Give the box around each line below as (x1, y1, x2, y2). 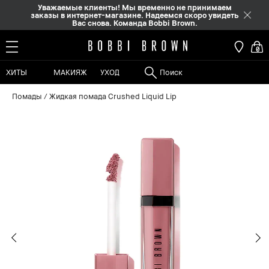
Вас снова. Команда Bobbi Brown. (71, 17, 198, 28)
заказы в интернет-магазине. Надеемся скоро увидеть (30, 10, 239, 20)
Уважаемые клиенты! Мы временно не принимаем (37, 2, 232, 12)
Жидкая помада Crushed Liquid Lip (49, 91, 177, 101)
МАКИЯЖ (53, 67, 87, 77)
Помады (12, 91, 42, 101)
